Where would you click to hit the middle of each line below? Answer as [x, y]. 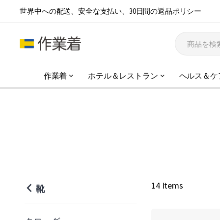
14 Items [167, 185]
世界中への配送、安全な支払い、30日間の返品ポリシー [111, 11]
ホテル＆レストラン [123, 76]
